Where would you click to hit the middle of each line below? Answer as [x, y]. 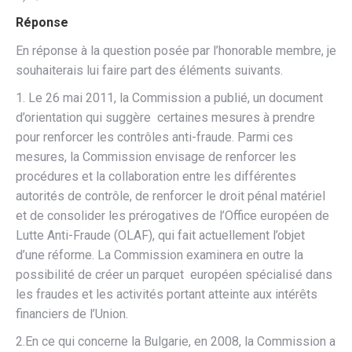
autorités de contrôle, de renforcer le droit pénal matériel [170, 196]
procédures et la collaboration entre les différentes [156, 176]
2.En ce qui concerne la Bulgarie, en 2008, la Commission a [176, 341]
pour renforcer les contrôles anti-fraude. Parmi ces [154, 137]
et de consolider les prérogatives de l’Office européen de [172, 216]
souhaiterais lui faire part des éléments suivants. [149, 70]
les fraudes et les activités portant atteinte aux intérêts [167, 294]
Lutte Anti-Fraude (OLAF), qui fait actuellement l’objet [160, 235]
